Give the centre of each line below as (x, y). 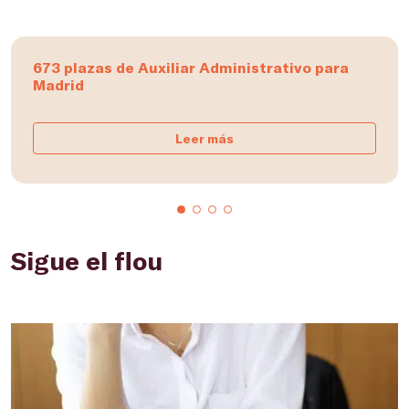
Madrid (58, 84)
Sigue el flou (87, 260)
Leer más (204, 138)
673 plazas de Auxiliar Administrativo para (191, 67)
